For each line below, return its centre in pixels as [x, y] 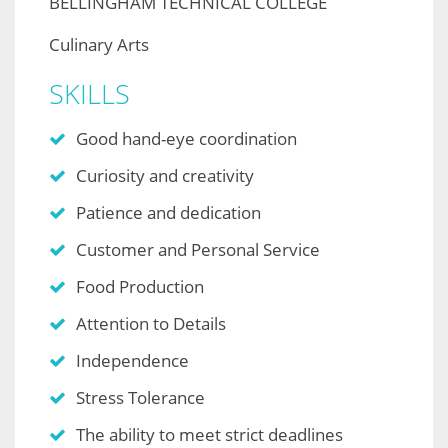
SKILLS [89, 94]
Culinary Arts [99, 45]
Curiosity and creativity [165, 176]
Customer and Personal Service [198, 250]
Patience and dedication [168, 213]
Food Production [140, 287]
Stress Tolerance [140, 398]
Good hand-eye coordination [186, 139]
